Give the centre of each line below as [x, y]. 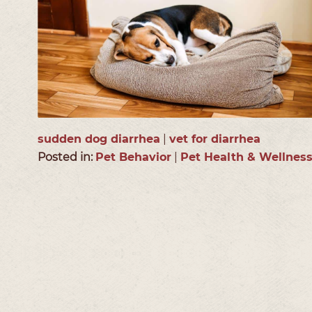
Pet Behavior [133, 157]
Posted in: [67, 157]
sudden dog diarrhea [99, 139]
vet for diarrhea [215, 139]
